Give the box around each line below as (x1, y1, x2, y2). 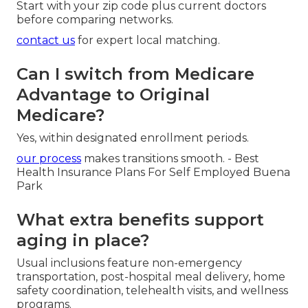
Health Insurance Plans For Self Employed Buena (16, 165, 290, 179)
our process (16, 151, 81, 165)
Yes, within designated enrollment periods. (16, 131, 249, 144)
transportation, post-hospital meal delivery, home (16, 269, 285, 283)
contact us (16, 33, 75, 47)
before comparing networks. (16, 12, 173, 26)
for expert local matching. (75, 33, 220, 47)
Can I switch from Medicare (16, 63, 254, 84)
